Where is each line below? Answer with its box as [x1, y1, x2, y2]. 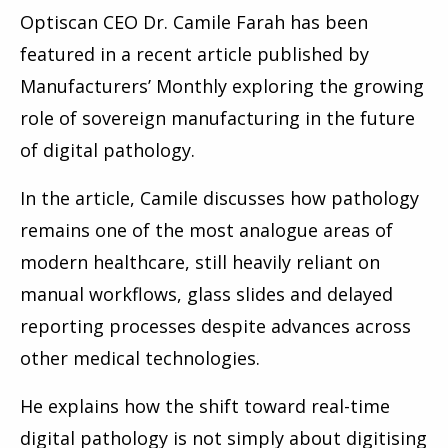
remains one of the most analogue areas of [20, 218, 393, 243]
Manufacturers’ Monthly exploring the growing [20, 74, 424, 99]
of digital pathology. [20, 138, 195, 163]
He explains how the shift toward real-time [20, 394, 390, 419]
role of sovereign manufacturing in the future [20, 106, 415, 131]
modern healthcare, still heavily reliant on [20, 250, 380, 275]
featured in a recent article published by [20, 42, 369, 67]
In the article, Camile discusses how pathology [20, 186, 419, 211]
